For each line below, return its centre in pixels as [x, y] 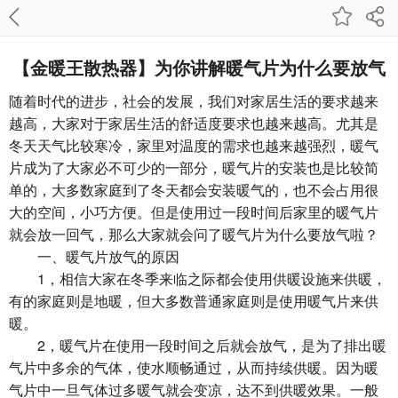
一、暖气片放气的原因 [94, 256]
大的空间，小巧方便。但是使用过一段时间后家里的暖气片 [194, 212]
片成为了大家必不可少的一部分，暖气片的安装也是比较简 [194, 167]
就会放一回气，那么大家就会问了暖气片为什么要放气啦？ [194, 234]
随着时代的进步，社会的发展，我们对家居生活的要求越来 [194, 101]
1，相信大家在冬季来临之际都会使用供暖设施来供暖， [198, 279]
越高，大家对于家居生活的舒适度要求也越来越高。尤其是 [194, 123]
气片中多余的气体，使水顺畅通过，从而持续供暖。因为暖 [194, 367]
